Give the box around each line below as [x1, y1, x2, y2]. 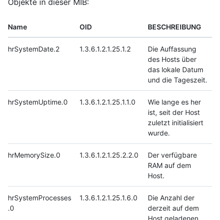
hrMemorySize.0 [8, 150, 60, 159]
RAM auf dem [148, 161, 191, 169]
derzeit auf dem [148, 203, 199, 212]
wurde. [148, 128, 170, 137]
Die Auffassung [148, 44, 196, 53]
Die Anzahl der [148, 193, 194, 202]
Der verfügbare [148, 150, 197, 159]
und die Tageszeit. [148, 75, 207, 84]
